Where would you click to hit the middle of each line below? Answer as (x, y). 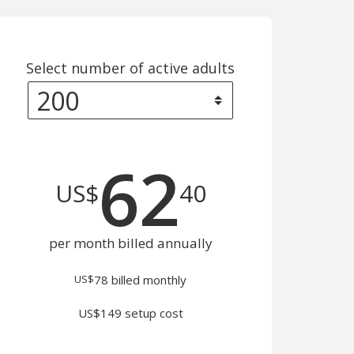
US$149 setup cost (130, 313)
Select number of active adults (131, 68)
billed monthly (148, 280)
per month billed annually (130, 243)
